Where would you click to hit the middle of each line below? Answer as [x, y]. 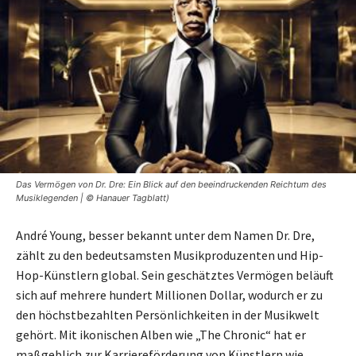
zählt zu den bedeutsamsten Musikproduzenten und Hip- [170, 255]
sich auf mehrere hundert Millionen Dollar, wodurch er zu [169, 295]
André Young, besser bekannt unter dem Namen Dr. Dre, [165, 236]
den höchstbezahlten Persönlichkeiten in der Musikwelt [168, 315]
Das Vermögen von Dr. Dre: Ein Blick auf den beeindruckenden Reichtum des [171, 185]
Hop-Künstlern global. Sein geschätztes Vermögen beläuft [175, 275]
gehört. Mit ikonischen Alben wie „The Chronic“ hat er [161, 335]
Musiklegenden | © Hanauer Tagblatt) [93, 198]
